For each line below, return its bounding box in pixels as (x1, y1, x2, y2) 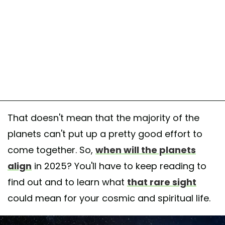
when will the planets (95, 143, 196, 156)
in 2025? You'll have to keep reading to (32, 159, 206, 172)
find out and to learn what (8, 175, 127, 188)
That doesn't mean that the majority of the (8, 111, 199, 124)
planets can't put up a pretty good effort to (8, 127, 202, 140)
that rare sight (127, 175, 196, 188)
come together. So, (8, 143, 95, 156)
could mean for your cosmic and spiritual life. (8, 191, 210, 204)
